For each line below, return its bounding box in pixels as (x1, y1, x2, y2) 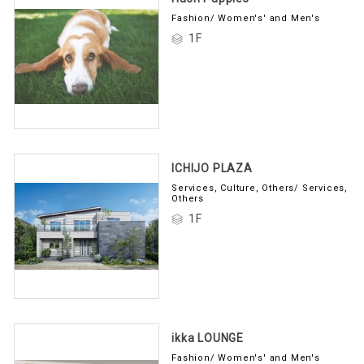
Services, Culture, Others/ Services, (171, 180, 348, 191)
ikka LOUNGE (171, 328, 244, 342)
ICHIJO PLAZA (171, 158, 253, 172)
